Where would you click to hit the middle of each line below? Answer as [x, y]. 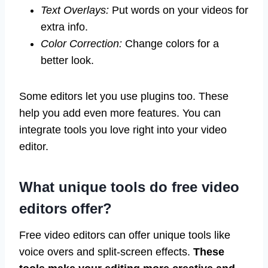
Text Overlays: [75, 10]
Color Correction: [81, 43]
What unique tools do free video [129, 187]
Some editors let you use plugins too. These [124, 96]
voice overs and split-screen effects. [106, 252]
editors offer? [66, 208]
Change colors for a [170, 43]
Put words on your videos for [179, 10]
